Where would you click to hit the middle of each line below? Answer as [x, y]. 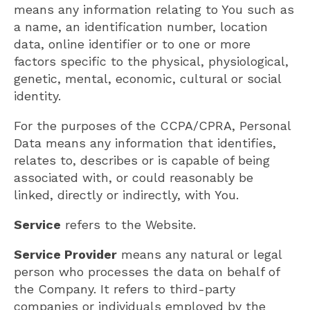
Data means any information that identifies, [145, 143]
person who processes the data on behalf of [147, 271]
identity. [37, 95]
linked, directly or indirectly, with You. [126, 194]
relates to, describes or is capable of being [142, 160]
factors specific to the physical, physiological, [151, 61]
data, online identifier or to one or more [132, 44]
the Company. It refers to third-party [125, 289]
